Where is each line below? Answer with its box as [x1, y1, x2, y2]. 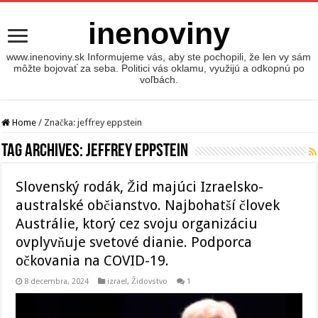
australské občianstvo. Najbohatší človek [16, 197, 280, 214]
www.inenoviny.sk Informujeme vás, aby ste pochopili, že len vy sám [6, 51, 312, 62]
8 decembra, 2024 [24, 277, 89, 286]
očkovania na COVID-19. [16, 252, 170, 269]
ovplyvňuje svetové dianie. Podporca [16, 234, 253, 251]
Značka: [44, 117, 78, 128]
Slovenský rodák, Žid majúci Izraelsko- [16, 178, 264, 195]
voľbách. [139, 74, 178, 85]
